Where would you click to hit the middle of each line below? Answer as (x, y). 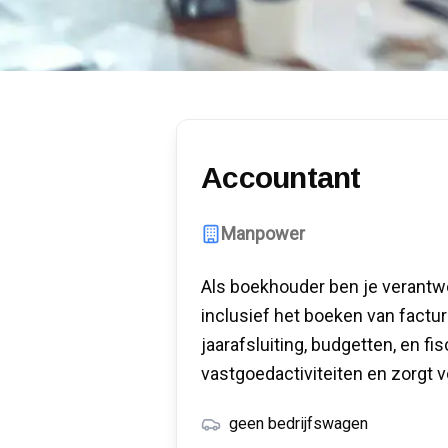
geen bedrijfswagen (298, 424)
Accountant (281, 178)
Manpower (263, 234)
